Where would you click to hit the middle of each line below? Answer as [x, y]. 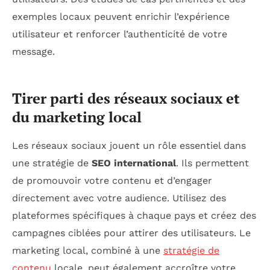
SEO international [134, 163]
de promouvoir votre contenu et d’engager [112, 181]
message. [33, 52]
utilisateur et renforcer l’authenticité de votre [120, 34]
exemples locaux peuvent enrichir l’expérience [121, 17]
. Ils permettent [212, 163]
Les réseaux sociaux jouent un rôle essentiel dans [129, 146]
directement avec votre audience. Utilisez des [119, 198]
